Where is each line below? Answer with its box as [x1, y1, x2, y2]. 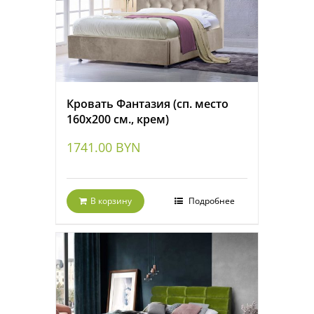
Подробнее [186, 195, 235, 207]
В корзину [90, 195, 132, 207]
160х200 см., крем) [67, 111, 169, 128]
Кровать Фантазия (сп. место [67, 96, 228, 112]
